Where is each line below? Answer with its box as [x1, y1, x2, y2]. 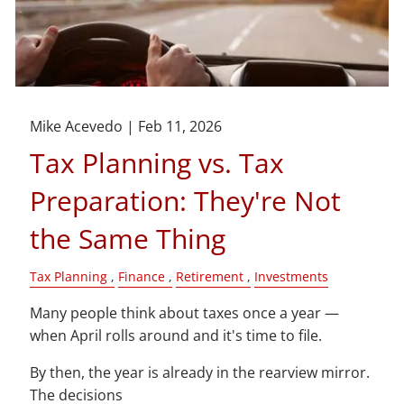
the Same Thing [30, 220, 226, 258]
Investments [254, 268, 329, 286]
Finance [118, 268, 166, 286]
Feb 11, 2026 [138, 116, 223, 137]
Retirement [176, 268, 244, 286]
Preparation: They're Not [30, 182, 342, 220]
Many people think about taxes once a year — [30, 302, 340, 323]
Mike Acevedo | [30, 116, 139, 137]
